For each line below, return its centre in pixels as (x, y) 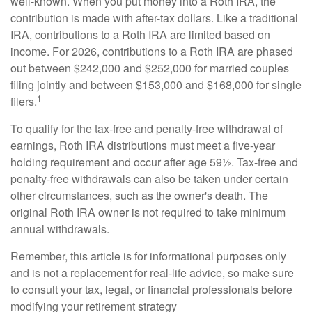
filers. (24, 102)
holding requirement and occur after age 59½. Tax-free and (154, 162)
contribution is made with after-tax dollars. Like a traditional (154, 18)
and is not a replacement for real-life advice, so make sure (152, 273)
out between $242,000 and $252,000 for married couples (150, 68)
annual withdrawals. (61, 229)
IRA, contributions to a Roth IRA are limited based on (140, 35)
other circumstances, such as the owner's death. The (139, 196)
